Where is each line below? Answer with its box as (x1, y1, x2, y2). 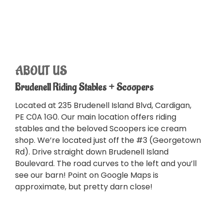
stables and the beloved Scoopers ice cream (15, 123, 186, 134)
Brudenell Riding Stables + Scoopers (15, 81, 154, 94)
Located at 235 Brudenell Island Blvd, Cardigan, (15, 100, 191, 111)
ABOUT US (15, 64, 67, 79)
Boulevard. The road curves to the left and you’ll (15, 158, 197, 169)
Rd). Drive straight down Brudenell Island (15, 146, 169, 157)
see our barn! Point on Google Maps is (15, 170, 158, 181)
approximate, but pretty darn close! (15, 181, 153, 192)
